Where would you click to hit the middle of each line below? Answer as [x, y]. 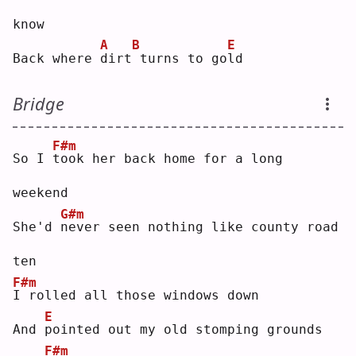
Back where [56, 58]
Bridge [39, 104]
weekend [41, 193]
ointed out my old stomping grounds [188, 330]
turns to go [184, 58]
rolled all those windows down [140, 296]
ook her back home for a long [172, 159]
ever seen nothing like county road [203, 227]
